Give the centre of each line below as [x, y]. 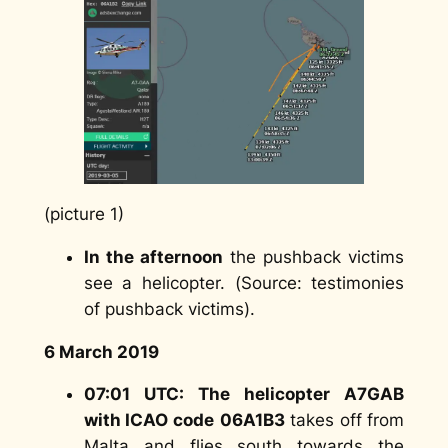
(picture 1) [83, 214]
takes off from [344, 420]
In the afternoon [153, 256]
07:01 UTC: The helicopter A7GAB [244, 394]
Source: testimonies [322, 282]
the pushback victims [313, 256]
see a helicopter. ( [162, 282]
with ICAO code [148, 420]
